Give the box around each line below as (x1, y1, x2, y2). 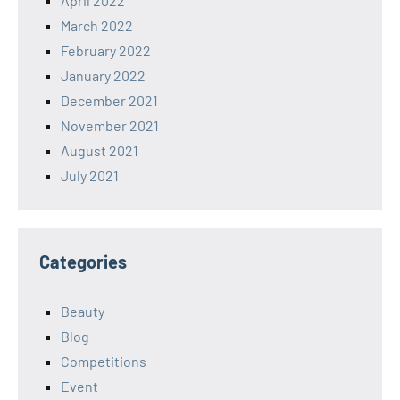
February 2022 (61, 42, 151, 60)
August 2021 (61, 142, 138, 160)
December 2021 (61, 92, 158, 110)
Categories (39, 251, 127, 273)
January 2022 (61, 67, 146, 85)
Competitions (61, 353, 146, 371)
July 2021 (61, 167, 119, 185)
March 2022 (61, 17, 133, 35)
